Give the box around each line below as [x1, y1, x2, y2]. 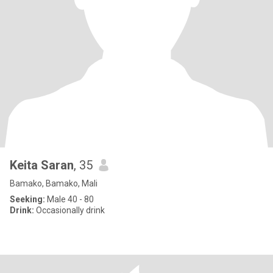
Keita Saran [10, 158, 74, 172]
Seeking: [10, 194, 45, 204]
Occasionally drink [34, 205, 105, 215]
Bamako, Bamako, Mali [10, 179, 97, 188]
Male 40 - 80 [45, 194, 94, 204]
